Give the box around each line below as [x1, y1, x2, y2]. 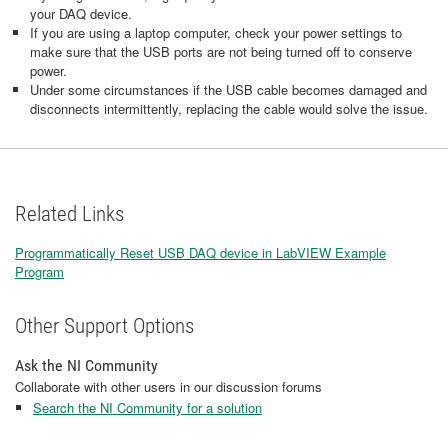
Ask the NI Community [15, 355, 158, 375]
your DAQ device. [30, 3, 132, 23]
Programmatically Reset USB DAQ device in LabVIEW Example [15, 242, 386, 262]
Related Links [15, 201, 124, 226]
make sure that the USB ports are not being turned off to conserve [30, 41, 412, 61]
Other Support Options [15, 313, 194, 338]
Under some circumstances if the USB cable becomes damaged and [30, 79, 427, 99]
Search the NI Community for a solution [33, 397, 262, 417]
